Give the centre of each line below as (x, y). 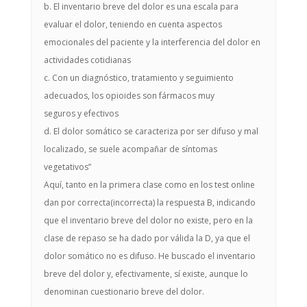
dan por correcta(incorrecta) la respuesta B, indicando (149, 202)
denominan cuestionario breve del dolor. (124, 292)
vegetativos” (67, 167)
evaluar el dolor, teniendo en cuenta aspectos (133, 24)
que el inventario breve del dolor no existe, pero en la (148, 220)
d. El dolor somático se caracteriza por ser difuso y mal (151, 131)
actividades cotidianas (87, 60)
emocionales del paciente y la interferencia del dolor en (152, 42)
